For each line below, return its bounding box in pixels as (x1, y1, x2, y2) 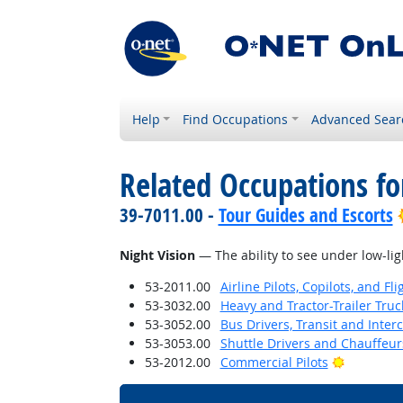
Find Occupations (183, 111, 289, 128)
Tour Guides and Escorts (218, 202, 393, 228)
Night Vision (119, 246, 195, 264)
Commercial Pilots (219, 354, 328, 371)
